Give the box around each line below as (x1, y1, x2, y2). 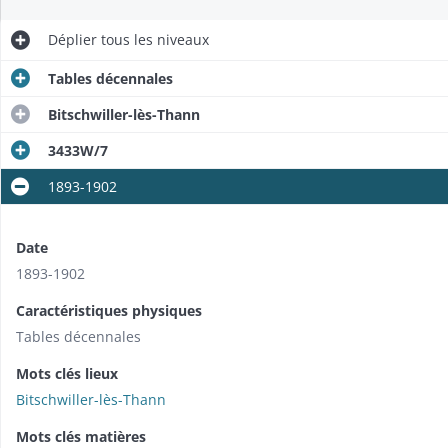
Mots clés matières (16, 427, 146, 446)
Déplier (48, 30, 97, 49)
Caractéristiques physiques (16, 301, 202, 320)
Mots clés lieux (16, 364, 118, 383)
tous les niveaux (97, 30, 209, 49)
